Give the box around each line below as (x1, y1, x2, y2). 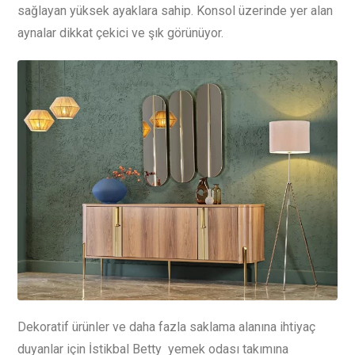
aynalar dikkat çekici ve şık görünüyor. (17, 25, 223, 40)
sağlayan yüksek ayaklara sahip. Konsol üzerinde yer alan (17, 2, 333, 18)
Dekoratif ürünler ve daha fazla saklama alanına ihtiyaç (17, 319, 315, 334)
